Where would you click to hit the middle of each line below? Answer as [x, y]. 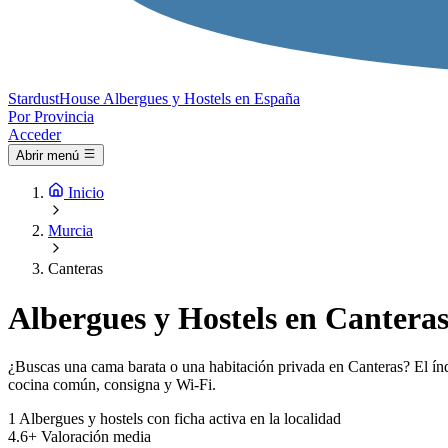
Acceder [34, 134]
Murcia [70, 231]
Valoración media [96, 437]
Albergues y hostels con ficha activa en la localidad [180, 419]
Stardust [33, 98]
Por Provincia [51, 116]
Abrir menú [47, 156]
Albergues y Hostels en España [201, 98]
